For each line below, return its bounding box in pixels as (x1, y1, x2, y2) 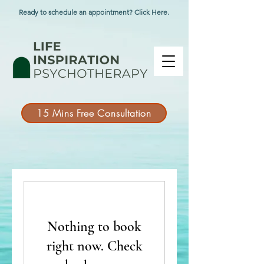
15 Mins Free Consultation (37, 107, 151, 120)
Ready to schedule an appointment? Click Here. (19, 7, 169, 16)
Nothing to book (47, 218, 141, 235)
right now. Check (46, 237, 143, 255)
